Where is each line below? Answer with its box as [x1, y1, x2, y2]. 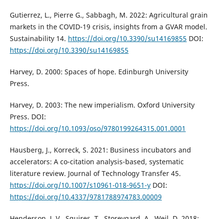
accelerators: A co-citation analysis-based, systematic [9, 156, 184, 166]
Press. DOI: [9, 111, 46, 121]
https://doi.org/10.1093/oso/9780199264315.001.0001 [9, 123, 186, 133]
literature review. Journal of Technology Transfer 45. [9, 168, 181, 178]
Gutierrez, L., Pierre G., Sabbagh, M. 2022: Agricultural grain [9, 10, 208, 20]
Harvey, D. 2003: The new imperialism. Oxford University [9, 100, 195, 109]
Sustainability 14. [9, 33, 68, 43]
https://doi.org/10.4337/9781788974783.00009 [9, 192, 162, 201]
